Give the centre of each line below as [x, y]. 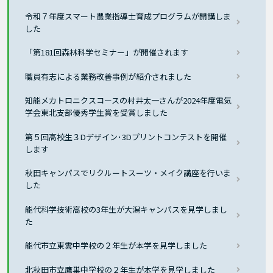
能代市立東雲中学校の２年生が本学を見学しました [116, 246]
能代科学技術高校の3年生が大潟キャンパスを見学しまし [126, 209]
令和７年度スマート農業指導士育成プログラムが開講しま [128, 16]
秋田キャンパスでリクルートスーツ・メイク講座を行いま [128, 173]
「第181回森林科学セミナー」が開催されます [107, 52]
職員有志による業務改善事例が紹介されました [108, 76]
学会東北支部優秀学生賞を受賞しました [97, 113]
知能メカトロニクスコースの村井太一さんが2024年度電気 [129, 101]
